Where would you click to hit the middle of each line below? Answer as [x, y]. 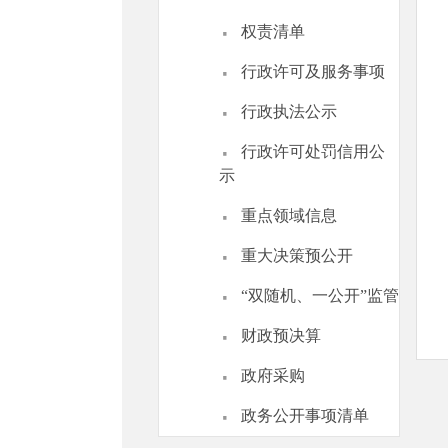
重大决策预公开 [297, 255]
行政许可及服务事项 [313, 71]
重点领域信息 [289, 215]
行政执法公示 [289, 111]
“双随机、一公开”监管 [320, 295]
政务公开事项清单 [305, 415]
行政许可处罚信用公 [313, 151]
